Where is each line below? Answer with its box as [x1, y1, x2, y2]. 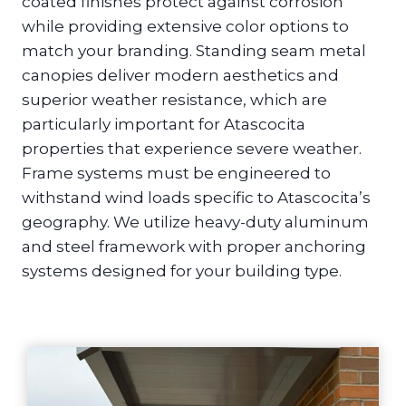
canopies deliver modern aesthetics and [22, 65, 339, 84]
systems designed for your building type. [22, 261, 342, 280]
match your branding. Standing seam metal [22, 41, 366, 60]
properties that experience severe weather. [22, 139, 362, 158]
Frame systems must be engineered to [22, 163, 331, 182]
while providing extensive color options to [22, 16, 349, 35]
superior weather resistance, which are [22, 90, 327, 109]
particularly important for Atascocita [22, 114, 305, 133]
